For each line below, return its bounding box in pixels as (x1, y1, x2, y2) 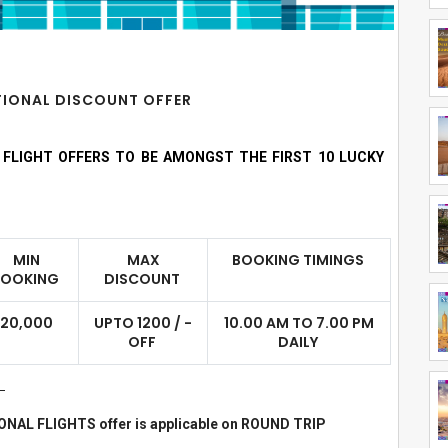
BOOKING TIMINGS (231, 250, 367, 270)
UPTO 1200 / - (94, 313, 192, 333)
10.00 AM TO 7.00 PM (224, 313, 374, 333)
